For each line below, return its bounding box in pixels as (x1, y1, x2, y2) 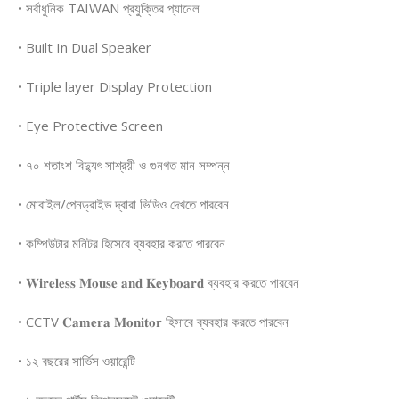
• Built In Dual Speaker (18, 38, 151, 57)
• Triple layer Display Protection (18, 77, 212, 96)
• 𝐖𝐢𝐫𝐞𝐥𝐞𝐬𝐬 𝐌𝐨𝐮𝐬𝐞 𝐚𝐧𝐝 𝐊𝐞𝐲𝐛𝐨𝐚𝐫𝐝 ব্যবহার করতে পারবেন (18, 273, 299, 292)
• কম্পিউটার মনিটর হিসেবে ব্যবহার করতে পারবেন (18, 234, 225, 253)
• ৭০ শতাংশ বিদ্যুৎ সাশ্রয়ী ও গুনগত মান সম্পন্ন (18, 156, 230, 175)
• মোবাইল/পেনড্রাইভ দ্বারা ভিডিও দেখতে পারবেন (18, 195, 229, 214)
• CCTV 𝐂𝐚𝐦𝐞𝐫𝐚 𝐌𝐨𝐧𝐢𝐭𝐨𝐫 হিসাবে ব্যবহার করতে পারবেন (18, 313, 289, 331)
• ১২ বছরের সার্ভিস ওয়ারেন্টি (18, 352, 135, 370)
